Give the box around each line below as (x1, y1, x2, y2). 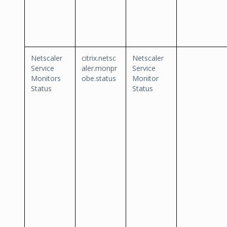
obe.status (82, 73, 116, 83)
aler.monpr (82, 63, 117, 73)
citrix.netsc (82, 53, 116, 63)
